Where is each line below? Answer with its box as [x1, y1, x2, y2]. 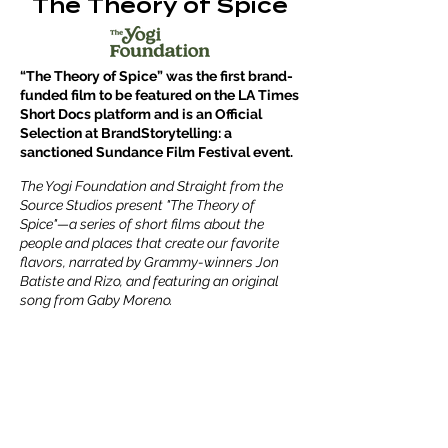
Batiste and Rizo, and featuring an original [20, 273, 279, 289]
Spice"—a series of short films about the [20, 216, 264, 232]
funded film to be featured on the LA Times [20, 87, 299, 103]
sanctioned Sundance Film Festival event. [20, 144, 293, 160]
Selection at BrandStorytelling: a [20, 125, 232, 141]
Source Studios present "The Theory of [20, 197, 255, 213]
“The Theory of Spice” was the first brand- [20, 68, 293, 84]
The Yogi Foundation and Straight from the [20, 178, 283, 194]
